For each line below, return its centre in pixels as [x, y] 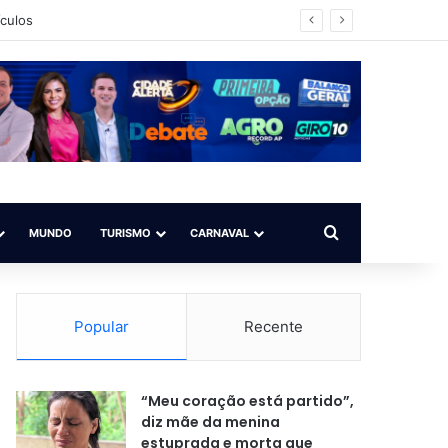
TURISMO [125, 233]
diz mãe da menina [211, 422]
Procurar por [385, 232]
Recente [274, 326]
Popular [102, 326]
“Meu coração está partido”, [248, 401]
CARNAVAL [219, 233]
